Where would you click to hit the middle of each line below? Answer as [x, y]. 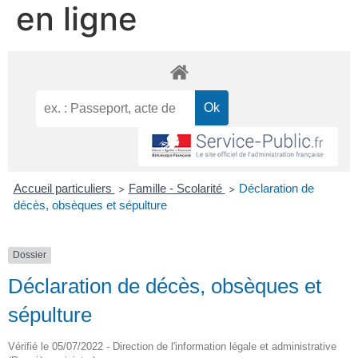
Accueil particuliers [64, 189]
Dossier [30, 255]
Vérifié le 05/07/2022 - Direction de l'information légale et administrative [172, 346]
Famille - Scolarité [177, 189]
